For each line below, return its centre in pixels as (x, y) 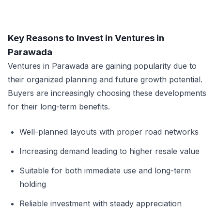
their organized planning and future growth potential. (105, 80)
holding (33, 184)
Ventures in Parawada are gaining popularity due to (102, 66)
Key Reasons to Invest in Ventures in (86, 38)
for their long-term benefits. (59, 107)
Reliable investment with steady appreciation (101, 204)
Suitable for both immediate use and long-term (105, 171)
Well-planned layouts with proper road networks (109, 132)
